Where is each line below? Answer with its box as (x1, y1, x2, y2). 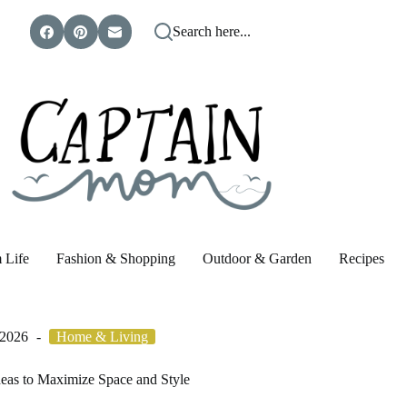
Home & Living (55, 329, 148, 345)
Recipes (339, 251, 385, 266)
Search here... (173, 24, 252, 39)
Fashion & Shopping (56, 251, 176, 266)
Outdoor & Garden (203, 251, 313, 266)
